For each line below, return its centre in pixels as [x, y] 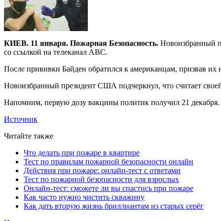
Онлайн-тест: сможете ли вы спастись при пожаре [109, 188]
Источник [21, 119]
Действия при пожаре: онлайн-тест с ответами [102, 170]
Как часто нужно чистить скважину [84, 197]
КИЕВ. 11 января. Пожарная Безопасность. [81, 43]
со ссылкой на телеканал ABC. [56, 52]
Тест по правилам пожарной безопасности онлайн [109, 161]
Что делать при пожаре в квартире [82, 152]
